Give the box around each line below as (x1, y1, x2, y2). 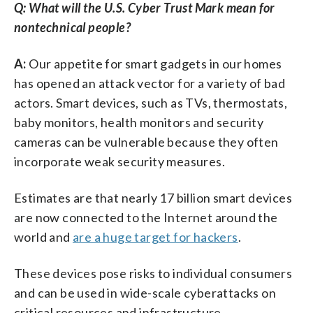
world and (14, 228, 73, 245)
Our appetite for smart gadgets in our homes (26, 55, 282, 71)
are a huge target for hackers (73, 228, 238, 245)
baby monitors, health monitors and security (14, 114, 264, 130)
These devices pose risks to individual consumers (14, 265, 293, 281)
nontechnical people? (14, 19, 131, 35)
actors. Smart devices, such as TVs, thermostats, (14, 94, 288, 110)
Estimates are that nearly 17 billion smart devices (14, 189, 292, 205)
